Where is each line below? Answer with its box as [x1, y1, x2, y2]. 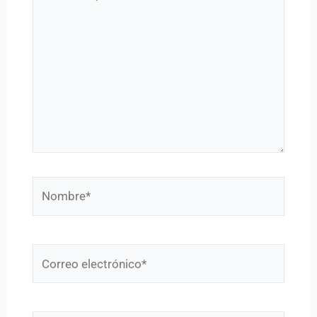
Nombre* [31, 178, 81, 193]
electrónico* [31, 265, 97, 280]
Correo [31, 246, 69, 260]
